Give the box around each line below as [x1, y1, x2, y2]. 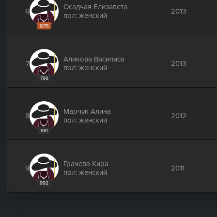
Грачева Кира [63, 159, 108, 168]
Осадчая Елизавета [63, 2, 127, 11]
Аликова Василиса [63, 55, 124, 63]
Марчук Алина [63, 107, 111, 116]
